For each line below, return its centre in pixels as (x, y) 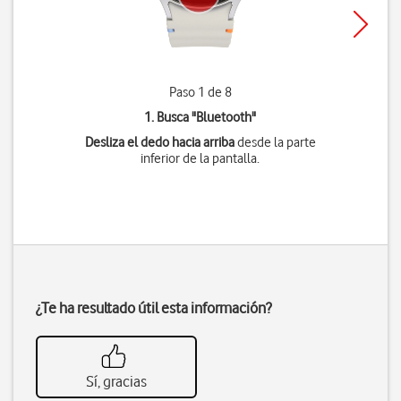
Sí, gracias (116, 381)
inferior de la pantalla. (200, 158)
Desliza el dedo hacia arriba (159, 142)
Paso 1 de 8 (200, 92)
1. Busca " (171, 117)
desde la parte (275, 142)
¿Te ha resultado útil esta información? (154, 308)
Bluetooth (224, 117)
